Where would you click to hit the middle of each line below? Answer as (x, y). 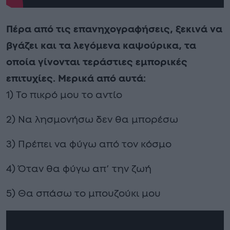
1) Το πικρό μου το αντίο (64, 95)
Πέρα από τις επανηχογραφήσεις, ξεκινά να (114, 29)
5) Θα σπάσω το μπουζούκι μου (83, 194)
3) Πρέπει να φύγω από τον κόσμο (89, 144)
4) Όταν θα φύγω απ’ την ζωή (79, 169)
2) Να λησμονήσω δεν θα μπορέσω (92, 120)
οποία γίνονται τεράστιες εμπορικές (97, 62)
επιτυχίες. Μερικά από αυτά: (76, 79)
